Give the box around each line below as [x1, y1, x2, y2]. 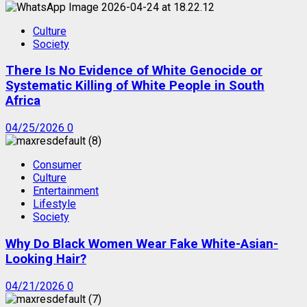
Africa [5, 93, 40, 109]
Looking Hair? [5, 251, 86, 267]
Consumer [33, 158, 82, 172]
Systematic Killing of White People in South [5, 78, 265, 94]
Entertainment [33, 184, 99, 198]
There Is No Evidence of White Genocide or [5, 63, 262, 79]
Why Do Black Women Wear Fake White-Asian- [5, 236, 278, 251]
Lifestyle [33, 197, 76, 211]
